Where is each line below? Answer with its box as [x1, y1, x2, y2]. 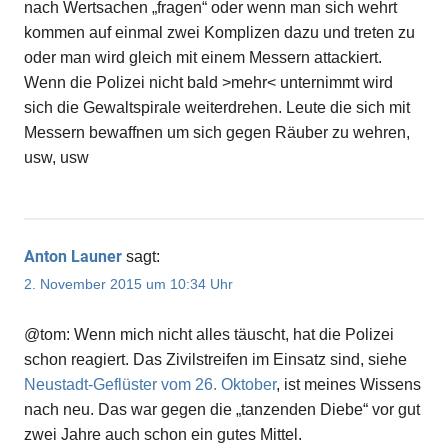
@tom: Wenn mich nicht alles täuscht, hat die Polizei [24, 326, 394, 344]
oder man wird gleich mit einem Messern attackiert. [24, 48, 382, 66]
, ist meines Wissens [276, 376, 421, 394]
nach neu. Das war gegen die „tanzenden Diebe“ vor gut [24, 401, 420, 419]
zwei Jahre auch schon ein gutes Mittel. [24, 426, 302, 444]
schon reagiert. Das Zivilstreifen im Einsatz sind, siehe [24, 351, 407, 369]
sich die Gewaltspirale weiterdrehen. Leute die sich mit [24, 98, 410, 116]
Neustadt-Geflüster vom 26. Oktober [24, 376, 276, 394]
